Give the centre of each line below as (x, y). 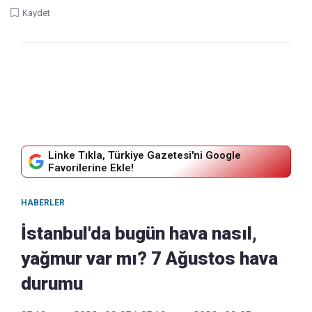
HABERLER (43, 202)
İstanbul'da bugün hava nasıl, (139, 233)
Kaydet (36, 13)
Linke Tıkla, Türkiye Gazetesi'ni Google (145, 155)
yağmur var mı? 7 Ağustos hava (149, 258)
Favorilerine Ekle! (91, 167)
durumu (52, 283)
